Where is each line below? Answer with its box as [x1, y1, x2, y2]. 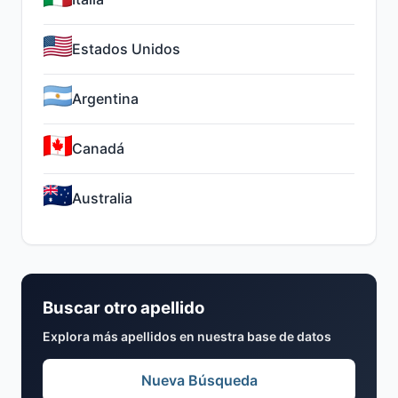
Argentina [72, 90, 139, 107]
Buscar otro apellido [43, 298, 204, 318]
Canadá [72, 139, 124, 157]
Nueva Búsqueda [140, 371, 258, 389]
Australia [72, 189, 132, 207]
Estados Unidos [72, 40, 180, 58]
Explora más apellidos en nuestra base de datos [43, 329, 331, 344]
